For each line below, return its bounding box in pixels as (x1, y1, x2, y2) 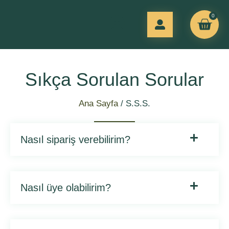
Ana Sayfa (79, 99, 118, 108)
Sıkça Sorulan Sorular (25, 69, 204, 90)
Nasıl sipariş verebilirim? (20, 134, 130, 145)
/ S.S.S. (118, 99, 150, 108)
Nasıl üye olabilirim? (20, 182, 111, 193)
